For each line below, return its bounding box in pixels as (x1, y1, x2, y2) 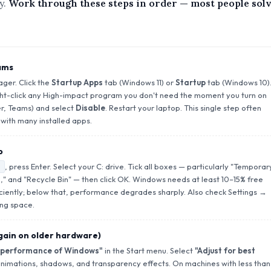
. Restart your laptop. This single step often (105, 103, 261, 113)
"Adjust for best (194, 246, 255, 256)
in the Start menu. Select (102, 246, 195, 256)
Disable (75, 103, 105, 113)
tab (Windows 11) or (102, 77, 175, 88)
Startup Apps (51, 77, 103, 88)
